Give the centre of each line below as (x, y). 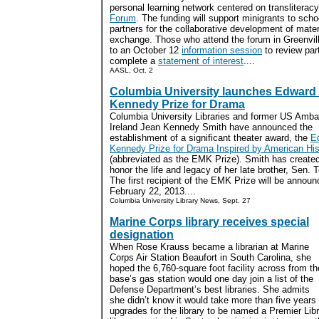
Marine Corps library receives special (209, 222)
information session (222, 50)
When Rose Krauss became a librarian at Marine (209, 247)
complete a (134, 61)
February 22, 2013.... (153, 191)
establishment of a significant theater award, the (210, 138)
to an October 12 (146, 50)
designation (142, 235)
